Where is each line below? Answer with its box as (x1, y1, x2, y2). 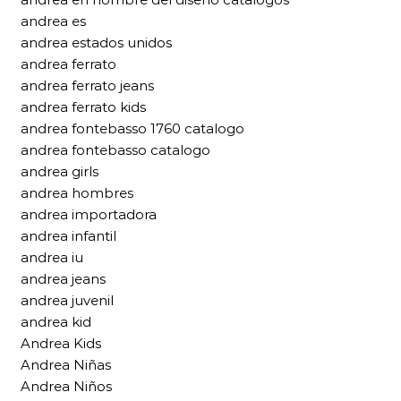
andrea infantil (21, 227, 116, 245)
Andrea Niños (21, 378, 112, 396)
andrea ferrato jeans (21, 77, 154, 95)
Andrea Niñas (21, 356, 111, 374)
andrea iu (21, 249, 83, 267)
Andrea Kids (21, 335, 101, 353)
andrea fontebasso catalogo (21, 141, 210, 159)
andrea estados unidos (21, 34, 172, 52)
